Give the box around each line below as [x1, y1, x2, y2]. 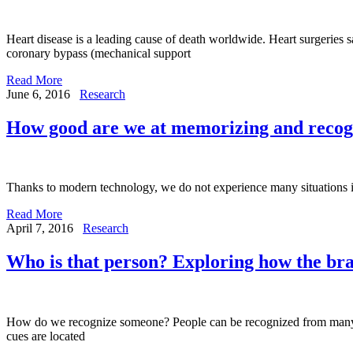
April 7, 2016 [6, 221, 73, 236]
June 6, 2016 [6, 87, 70, 101]
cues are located [6, 329, 85, 344]
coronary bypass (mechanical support [6, 46, 191, 60]
